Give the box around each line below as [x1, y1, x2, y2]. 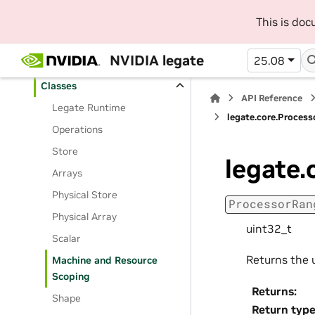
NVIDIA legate [109, 51, 204, 70]
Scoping [52, 270, 91, 283]
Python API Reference [30, 36, 132, 49]
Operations [52, 123, 103, 136]
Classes [41, 79, 77, 92]
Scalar [52, 232, 82, 245]
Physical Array [52, 210, 117, 223]
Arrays [52, 167, 83, 179]
